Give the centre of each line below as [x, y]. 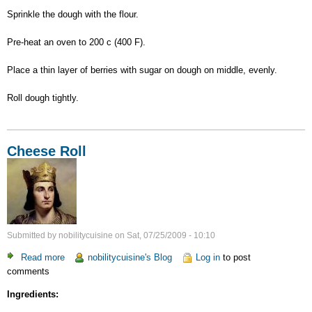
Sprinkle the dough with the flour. [73, 14]
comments [28, 271]
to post [235, 257]
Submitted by [33, 235]
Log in [208, 257]
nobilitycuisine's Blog [130, 257]
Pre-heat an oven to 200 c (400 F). [76, 42]
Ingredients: [33, 295]
